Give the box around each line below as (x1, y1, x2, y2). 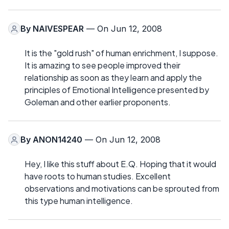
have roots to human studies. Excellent (25, 171, 171, 182)
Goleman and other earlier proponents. (25, 97, 171, 108)
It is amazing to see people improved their (25, 60, 180, 71)
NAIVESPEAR (33, 24, 84, 34)
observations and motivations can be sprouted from (25, 183, 219, 194)
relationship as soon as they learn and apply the (25, 72, 202, 83)
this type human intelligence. (25, 195, 133, 207)
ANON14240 (33, 134, 82, 145)
